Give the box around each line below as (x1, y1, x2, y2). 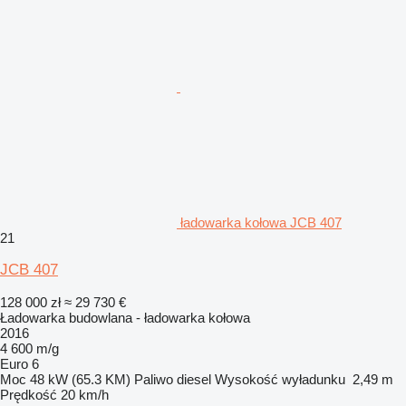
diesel (177, 371, 211, 387)
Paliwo (134, 371, 173, 387)
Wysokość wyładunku (215, 371, 345, 387)
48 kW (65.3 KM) (30, 371, 130, 387)
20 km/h (61, 386, 109, 402)
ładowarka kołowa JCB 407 (180, 214, 342, 230)
